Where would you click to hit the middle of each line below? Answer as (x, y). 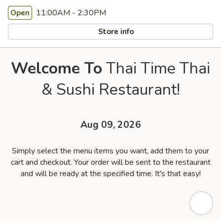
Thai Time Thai (156, 68)
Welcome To (56, 68)
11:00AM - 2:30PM (70, 13)
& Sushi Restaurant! (110, 90)
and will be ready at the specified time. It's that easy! (110, 174)
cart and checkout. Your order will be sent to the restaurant (110, 162)
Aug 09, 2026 (110, 125)
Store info (115, 31)
